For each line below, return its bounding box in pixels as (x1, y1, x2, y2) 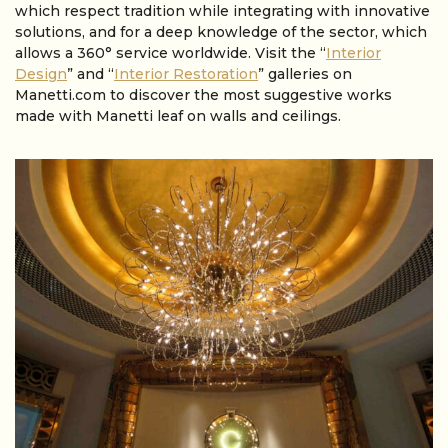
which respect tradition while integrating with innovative (15, 2, 430, 20)
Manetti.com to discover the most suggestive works (15, 86, 392, 104)
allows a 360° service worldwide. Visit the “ (15, 44, 326, 62)
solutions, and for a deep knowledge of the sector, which (15, 23, 427, 41)
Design (15, 65, 67, 83)
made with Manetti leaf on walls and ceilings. (15, 107, 341, 125)
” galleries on (258, 65, 352, 83)
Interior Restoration (114, 65, 258, 83)
